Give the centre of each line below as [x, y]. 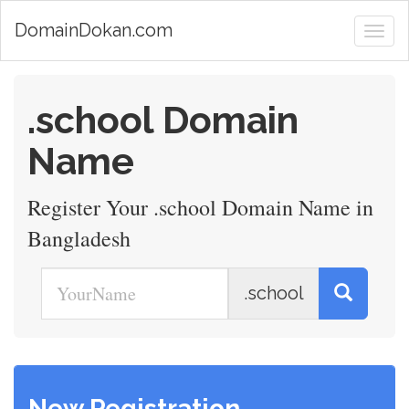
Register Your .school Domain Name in [200, 207]
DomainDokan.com [94, 30]
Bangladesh [79, 238]
